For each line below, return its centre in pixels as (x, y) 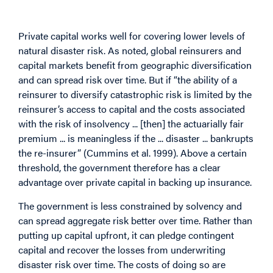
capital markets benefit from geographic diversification (135, 65)
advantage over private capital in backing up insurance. (135, 182)
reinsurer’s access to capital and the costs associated (132, 109)
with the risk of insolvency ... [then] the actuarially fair (131, 124)
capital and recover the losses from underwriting (122, 249)
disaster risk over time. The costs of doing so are (122, 264)
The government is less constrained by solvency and (130, 205)
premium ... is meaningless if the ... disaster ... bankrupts (136, 138)
